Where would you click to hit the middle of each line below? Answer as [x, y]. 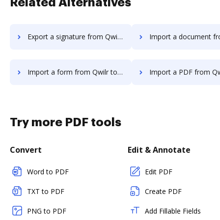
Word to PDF [48, 172]
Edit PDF [159, 172]
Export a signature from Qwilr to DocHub [72, 37]
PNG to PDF [47, 211]
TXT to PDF [46, 191]
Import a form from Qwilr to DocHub [72, 72]
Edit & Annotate [159, 150]
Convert [26, 150]
